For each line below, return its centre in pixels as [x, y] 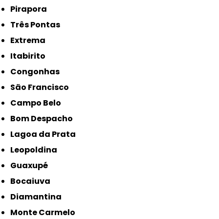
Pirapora [31, 9]
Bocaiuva [33, 181]
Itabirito [29, 56]
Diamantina [39, 197]
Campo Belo [39, 103]
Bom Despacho [44, 119]
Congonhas [38, 72]
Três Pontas [38, 25]
